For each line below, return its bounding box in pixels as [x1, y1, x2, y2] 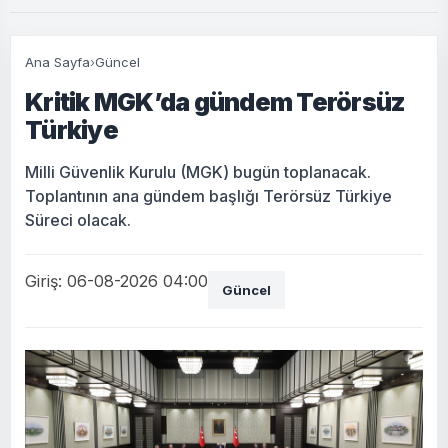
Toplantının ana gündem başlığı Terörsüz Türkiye [25, 185, 392, 206]
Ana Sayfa [25, 53, 90, 70]
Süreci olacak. [25, 209, 131, 230]
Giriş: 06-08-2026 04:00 [25, 270, 208, 291]
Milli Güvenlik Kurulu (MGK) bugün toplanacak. [25, 161, 371, 182]
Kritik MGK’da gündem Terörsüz [25, 86, 406, 117]
